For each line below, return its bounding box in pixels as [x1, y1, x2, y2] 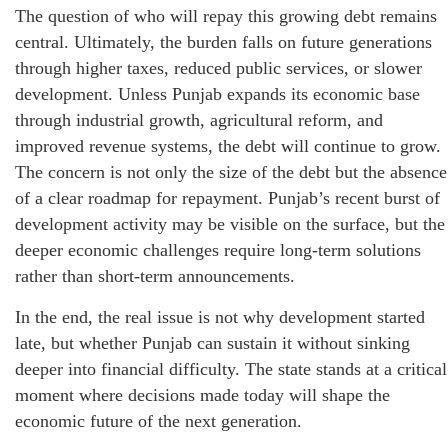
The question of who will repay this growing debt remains [15, 5, 437, 26]
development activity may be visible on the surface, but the [15, 213, 445, 234]
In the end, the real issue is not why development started [15, 306, 425, 327]
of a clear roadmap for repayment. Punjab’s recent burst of [15, 187, 440, 208]
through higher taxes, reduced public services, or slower [15, 57, 422, 78]
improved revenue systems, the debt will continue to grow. [15, 135, 441, 156]
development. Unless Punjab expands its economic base [15, 83, 420, 104]
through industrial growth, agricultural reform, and [15, 109, 383, 130]
